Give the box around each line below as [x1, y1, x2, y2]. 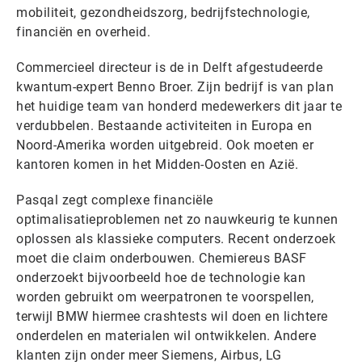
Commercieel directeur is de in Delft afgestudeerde [16, 60, 322, 75]
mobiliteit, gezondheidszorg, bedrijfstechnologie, [16, 5, 310, 20]
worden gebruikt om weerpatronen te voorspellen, [16, 289, 314, 305]
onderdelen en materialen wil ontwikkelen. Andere [16, 328, 316, 343]
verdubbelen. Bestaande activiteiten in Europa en [16, 118, 312, 133]
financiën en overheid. [16, 24, 150, 40]
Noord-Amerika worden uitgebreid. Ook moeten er [16, 137, 314, 153]
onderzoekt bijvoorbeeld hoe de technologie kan [16, 270, 305, 285]
